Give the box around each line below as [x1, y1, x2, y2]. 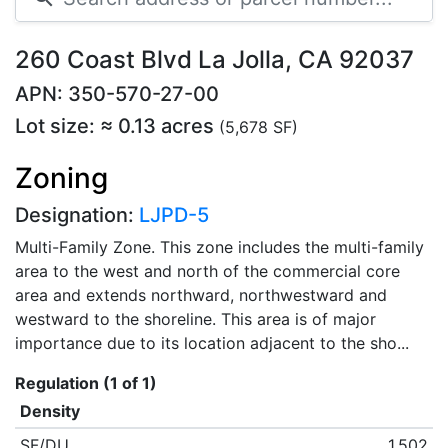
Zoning [15, 161, 108, 195]
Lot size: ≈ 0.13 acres [15, 114, 219, 138]
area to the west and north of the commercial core [15, 261, 400, 281]
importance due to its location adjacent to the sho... [15, 333, 409, 353]
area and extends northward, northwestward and [15, 285, 387, 305]
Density [19, 401, 80, 421]
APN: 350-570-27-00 [15, 82, 219, 106]
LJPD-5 [139, 203, 209, 227]
